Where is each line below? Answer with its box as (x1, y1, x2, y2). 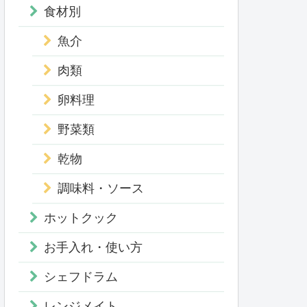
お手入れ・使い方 (44, 241, 143, 255)
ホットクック (44, 211, 118, 225)
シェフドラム (44, 270, 118, 284)
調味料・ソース (58, 182, 144, 196)
